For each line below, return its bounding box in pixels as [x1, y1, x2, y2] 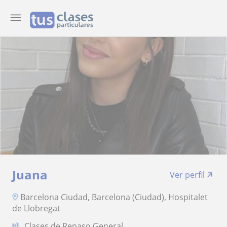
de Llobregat [12, 202, 60, 214]
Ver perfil [170, 169, 205, 180]
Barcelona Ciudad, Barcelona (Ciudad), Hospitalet [20, 191, 208, 203]
